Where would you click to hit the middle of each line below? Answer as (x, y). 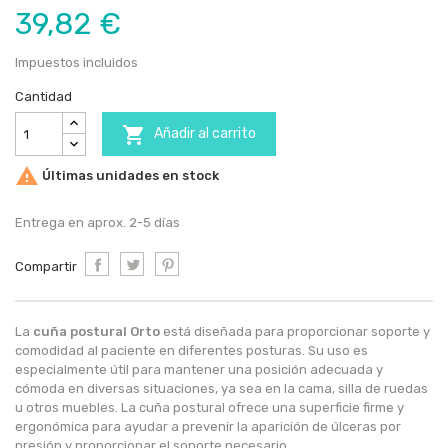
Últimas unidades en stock (129, 175)
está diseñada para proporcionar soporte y (295, 332)
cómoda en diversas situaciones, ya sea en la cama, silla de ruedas (221, 389)
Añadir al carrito (205, 134)
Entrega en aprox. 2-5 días (97, 223)
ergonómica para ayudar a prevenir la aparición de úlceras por (208, 427)
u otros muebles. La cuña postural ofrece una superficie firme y (209, 408)
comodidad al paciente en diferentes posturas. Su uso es (191, 351)
